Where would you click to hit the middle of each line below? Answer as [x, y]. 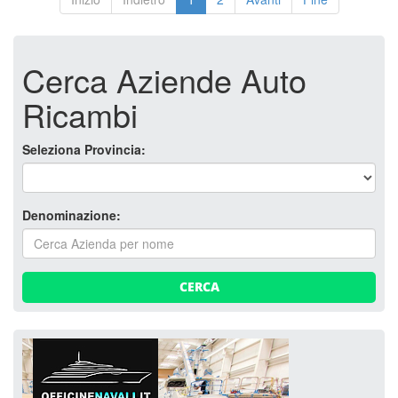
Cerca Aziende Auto [164, 80]
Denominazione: [72, 215]
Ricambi [80, 114]
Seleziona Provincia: [84, 149]
